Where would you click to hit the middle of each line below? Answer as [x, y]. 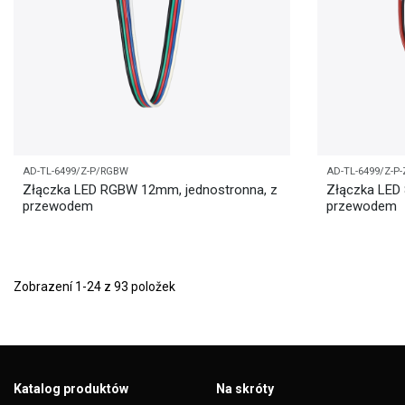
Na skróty [245, 389]
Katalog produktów [71, 389]
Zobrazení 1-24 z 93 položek [94, 287]
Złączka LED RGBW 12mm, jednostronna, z [150, 190]
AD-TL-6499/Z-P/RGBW [75, 171]
